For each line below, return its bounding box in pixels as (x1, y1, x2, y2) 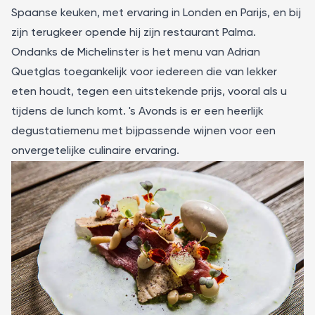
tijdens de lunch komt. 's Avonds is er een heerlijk (11, 105, 264, 117)
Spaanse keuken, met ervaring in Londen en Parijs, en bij (11, 7, 301, 19)
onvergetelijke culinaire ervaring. (11, 145, 179, 157)
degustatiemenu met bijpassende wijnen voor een (11, 125, 276, 137)
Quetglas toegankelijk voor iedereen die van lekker (11, 66, 277, 78)
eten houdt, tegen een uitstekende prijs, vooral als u (11, 86, 287, 98)
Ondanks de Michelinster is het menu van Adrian (11, 46, 260, 58)
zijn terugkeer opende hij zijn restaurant (11, 27, 222, 39)
